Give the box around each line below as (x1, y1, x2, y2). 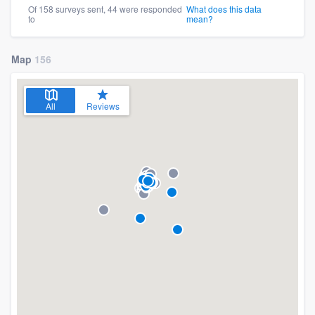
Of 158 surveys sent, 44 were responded (28, 3, 182, 15)
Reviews (86, 100, 120, 112)
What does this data (186, 3, 262, 15)
